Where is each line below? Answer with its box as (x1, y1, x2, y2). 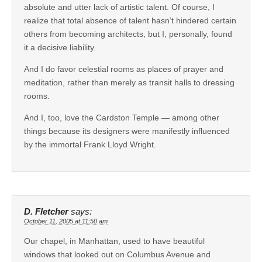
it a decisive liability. (24, 43, 96, 53)
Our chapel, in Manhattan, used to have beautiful (24, 236, 205, 246)
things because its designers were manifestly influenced (24, 126, 230, 136)
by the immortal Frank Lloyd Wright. (24, 140, 156, 150)
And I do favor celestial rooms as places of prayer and (24, 64, 223, 74)
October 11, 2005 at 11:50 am (24, 218, 108, 225)
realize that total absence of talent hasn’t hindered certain (24, 16, 236, 26)
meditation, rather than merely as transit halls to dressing (24, 78, 235, 88)
